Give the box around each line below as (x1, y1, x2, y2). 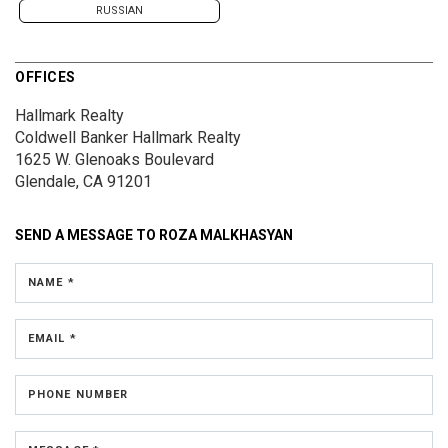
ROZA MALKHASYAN (159, 226, 293, 243)
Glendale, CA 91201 (15, 171, 152, 191)
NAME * (28, 275, 75, 289)
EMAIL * (28, 331, 77, 345)
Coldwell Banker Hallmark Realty (15, 127, 241, 147)
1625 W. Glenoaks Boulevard (15, 149, 214, 169)
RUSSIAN (96, 3, 143, 17)
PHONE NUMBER (28, 387, 129, 401)
